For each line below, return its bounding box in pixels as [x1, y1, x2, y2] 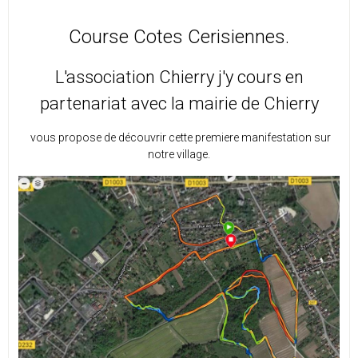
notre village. [148, 148, 210, 161]
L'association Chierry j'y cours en [54, 67, 304, 88]
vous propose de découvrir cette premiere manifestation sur [27, 131, 331, 145]
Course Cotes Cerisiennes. [69, 26, 289, 49]
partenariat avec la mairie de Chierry [39, 93, 319, 114]
